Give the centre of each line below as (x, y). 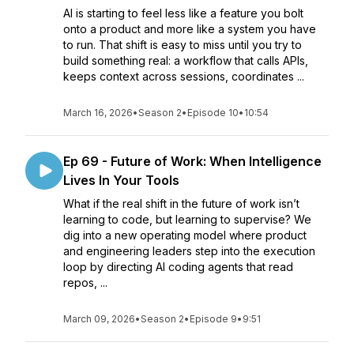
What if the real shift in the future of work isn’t (181, 203)
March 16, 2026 (98, 113)
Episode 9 (213, 319)
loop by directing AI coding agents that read (178, 267)
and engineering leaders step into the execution (189, 251)
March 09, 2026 (99, 319)
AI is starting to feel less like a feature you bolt (183, 13)
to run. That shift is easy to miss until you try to (183, 45)
